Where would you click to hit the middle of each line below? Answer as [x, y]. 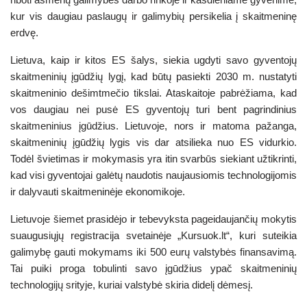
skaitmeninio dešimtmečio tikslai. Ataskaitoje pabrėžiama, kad [153, 93]
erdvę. [27, 32]
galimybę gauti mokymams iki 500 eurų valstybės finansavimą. [153, 251]
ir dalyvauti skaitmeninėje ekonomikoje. [99, 191]
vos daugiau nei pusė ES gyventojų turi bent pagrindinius [153, 109]
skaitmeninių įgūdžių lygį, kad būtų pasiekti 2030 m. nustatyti [153, 76]
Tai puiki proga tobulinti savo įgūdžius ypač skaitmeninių [153, 268]
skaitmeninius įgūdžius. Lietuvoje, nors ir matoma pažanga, [153, 125]
